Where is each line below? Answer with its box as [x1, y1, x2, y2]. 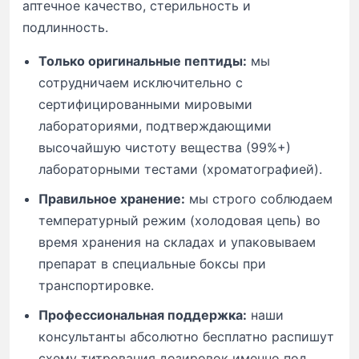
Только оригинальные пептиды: [38, 53, 247, 69]
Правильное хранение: [38, 191, 185, 207]
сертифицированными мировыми [38, 96, 252, 112]
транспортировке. [38, 277, 154, 293]
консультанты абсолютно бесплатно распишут [38, 329, 334, 345]
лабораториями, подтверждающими [38, 118, 272, 134]
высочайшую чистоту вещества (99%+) [38, 139, 291, 155]
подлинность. [22, 19, 108, 35]
